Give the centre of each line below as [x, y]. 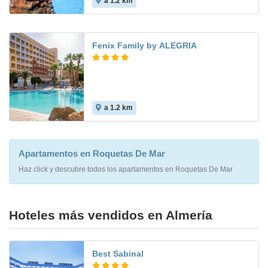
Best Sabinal [118, 254]
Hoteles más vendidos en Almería [111, 215]
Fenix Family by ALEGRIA [144, 46]
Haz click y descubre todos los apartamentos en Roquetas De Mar [126, 170]
